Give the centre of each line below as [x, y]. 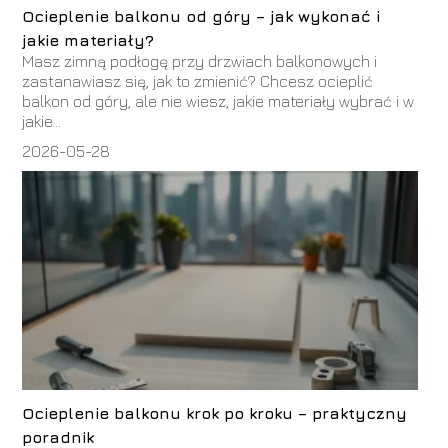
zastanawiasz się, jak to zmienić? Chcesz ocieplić [198, 81]
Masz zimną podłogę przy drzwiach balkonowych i [200, 61]
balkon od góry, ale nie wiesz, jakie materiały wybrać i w [218, 101]
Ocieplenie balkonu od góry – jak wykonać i [201, 16]
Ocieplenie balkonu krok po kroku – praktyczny [215, 413]
